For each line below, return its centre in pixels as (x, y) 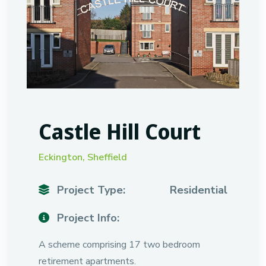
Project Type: (90, 190)
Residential (199, 190)
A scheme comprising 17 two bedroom (119, 245)
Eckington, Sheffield (83, 157)
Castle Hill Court (120, 132)
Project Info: (87, 218)
